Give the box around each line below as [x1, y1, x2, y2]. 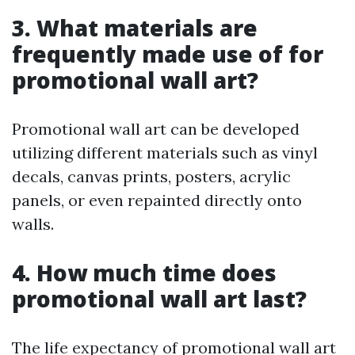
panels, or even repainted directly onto [12, 190, 302, 210]
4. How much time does [12, 258, 277, 288]
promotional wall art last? [12, 284, 307, 314]
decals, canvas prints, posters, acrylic [12, 166, 291, 186]
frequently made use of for [12, 39, 323, 69]
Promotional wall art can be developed [12, 119, 300, 139]
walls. [12, 214, 54, 234]
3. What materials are [12, 13, 258, 43]
